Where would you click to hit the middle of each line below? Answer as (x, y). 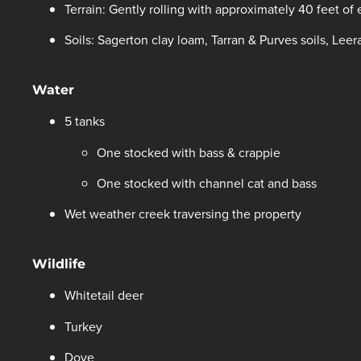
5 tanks (85, 121)
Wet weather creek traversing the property (183, 214)
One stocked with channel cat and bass (207, 183)
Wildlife (59, 263)
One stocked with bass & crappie (190, 152)
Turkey (83, 326)
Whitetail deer (104, 295)
